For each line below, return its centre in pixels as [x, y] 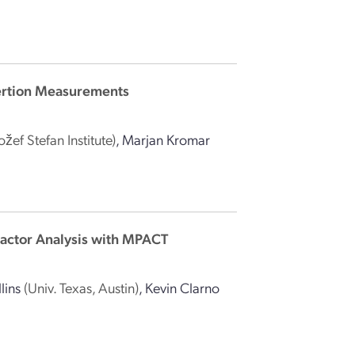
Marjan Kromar [166, 139]
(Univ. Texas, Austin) [82, 287]
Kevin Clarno [183, 287]
